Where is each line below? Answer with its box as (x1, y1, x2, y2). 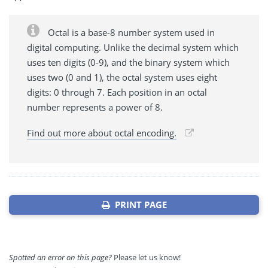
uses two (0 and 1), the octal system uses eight (27, 71, 217, 83)
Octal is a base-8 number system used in (45, 26, 215, 38)
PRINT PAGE (109, 198, 167, 211)
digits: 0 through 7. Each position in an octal (27, 86, 207, 98)
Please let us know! (112, 251, 181, 263)
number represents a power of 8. (27, 100, 163, 113)
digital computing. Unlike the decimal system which (27, 41, 239, 53)
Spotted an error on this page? (9, 251, 112, 263)
